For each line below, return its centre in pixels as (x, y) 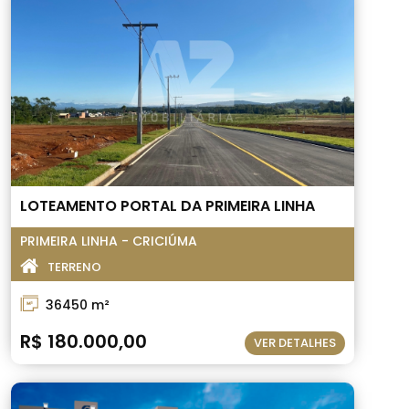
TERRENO (74, 267)
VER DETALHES (295, 343)
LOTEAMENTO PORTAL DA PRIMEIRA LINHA (168, 206)
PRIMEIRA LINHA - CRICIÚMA (109, 241)
